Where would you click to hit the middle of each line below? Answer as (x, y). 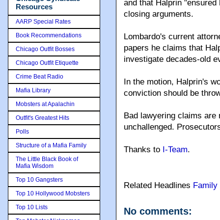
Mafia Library (33, 90)
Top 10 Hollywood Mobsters (53, 193)
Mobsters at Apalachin (45, 104)
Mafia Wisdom (35, 166)
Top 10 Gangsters (39, 179)
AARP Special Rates (43, 21)
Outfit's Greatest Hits (42, 118)
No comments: (158, 211)
